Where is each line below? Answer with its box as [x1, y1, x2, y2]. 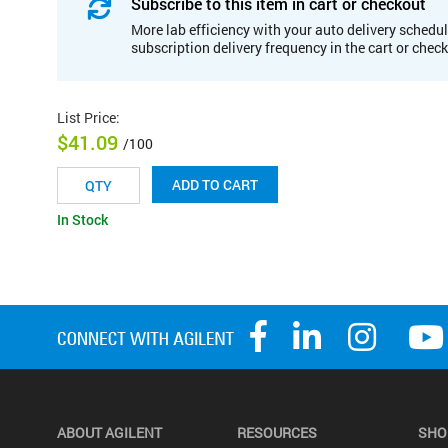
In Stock [57, 210, 108, 230]
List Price [57, 107, 116, 127]
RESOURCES [237, 423, 318, 443]
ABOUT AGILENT [56, 423, 162, 443]
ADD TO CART [172, 175, 258, 195]
